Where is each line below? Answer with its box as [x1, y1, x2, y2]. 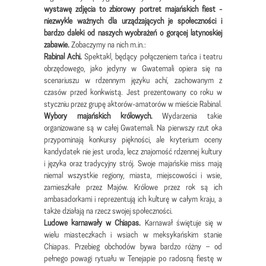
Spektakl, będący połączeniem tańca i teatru [84, 51, 223, 62]
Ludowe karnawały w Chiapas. [44, 217, 145, 228]
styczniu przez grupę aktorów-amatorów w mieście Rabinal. [44, 99, 222, 109]
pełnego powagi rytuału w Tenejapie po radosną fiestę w [44, 253, 222, 264]
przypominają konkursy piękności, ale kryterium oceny [44, 134, 222, 145]
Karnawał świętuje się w [144, 217, 223, 228]
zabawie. [44, 39, 71, 50]
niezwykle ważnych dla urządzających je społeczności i [44, 15, 222, 26]
